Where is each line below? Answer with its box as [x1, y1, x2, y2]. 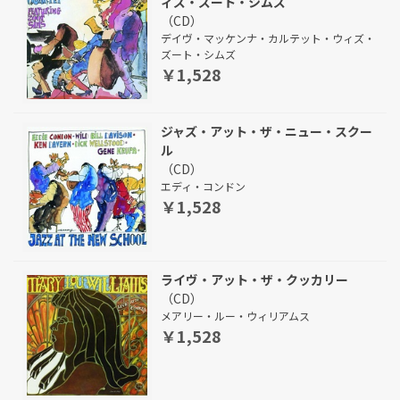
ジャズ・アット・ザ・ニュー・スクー [161, 122, 372, 140]
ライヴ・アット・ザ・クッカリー [161, 271, 348, 288]
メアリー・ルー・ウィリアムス [161, 308, 310, 323]
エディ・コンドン [161, 179, 246, 194]
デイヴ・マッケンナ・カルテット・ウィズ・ [161, 30, 375, 46]
